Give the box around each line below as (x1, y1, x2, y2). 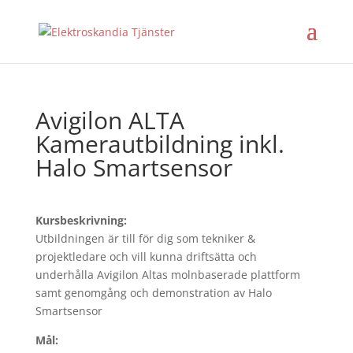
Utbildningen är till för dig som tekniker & (35, 231, 255, 246)
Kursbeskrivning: (35, 213, 127, 228)
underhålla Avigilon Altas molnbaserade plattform (35, 267, 300, 282)
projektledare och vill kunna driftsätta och (35, 249, 257, 264)
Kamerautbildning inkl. (35, 128, 284, 160)
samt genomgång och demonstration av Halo (35, 285, 272, 300)
